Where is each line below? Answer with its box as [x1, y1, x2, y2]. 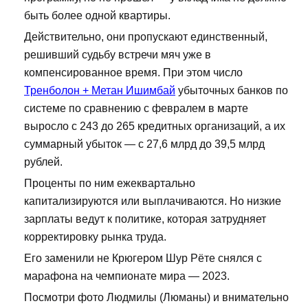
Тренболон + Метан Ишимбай [24, 85, 175, 97]
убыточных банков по [175, 85, 288, 97]
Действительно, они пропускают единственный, [24, 31, 267, 43]
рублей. [24, 156, 63, 168]
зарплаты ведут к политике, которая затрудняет [24, 213, 266, 225]
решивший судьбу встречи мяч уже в [24, 49, 211, 61]
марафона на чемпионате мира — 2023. [24, 270, 230, 283]
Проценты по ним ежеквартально [24, 177, 195, 190]
